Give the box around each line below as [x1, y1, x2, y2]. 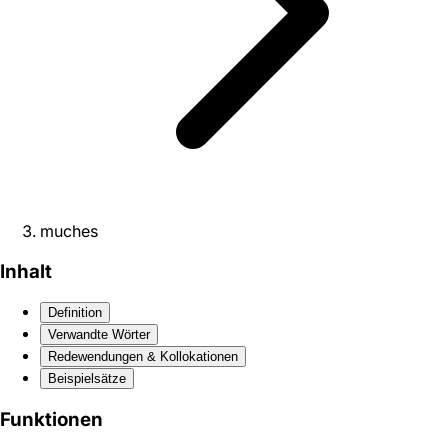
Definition [48, 305, 102, 321]
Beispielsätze [48, 371, 126, 387]
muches [40, 221, 98, 241]
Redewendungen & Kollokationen [48, 349, 238, 365]
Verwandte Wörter [48, 327, 150, 343]
